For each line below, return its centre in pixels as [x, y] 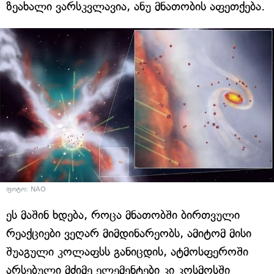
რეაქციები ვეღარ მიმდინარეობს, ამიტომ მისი [129, 233]
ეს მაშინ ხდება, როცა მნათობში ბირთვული [123, 215]
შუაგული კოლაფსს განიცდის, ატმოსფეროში [127, 251]
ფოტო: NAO [26, 189]
